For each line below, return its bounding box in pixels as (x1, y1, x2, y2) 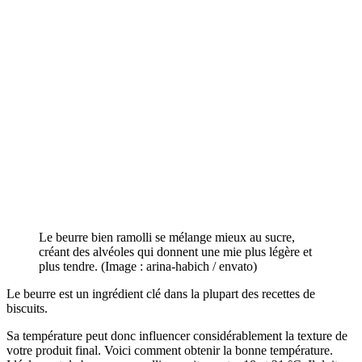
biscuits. (6, 301, 51, 315)
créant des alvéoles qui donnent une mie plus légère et (39, 244, 312, 259)
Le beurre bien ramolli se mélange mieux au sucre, (39, 229, 295, 244)
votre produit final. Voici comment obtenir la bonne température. (6, 343, 333, 357)
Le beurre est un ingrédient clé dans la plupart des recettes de (6, 286, 315, 301)
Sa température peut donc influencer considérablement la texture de (6, 328, 347, 343)
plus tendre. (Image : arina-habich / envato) (39, 259, 257, 273)
